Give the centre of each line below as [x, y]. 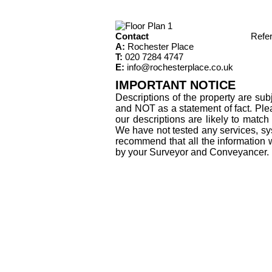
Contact [132, 36]
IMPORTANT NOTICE [175, 85]
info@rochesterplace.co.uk [180, 67]
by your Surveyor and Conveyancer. [192, 152]
